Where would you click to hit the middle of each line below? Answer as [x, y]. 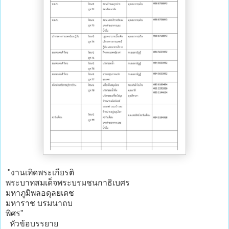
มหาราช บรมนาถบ [39, 203]
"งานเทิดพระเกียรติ [40, 173]
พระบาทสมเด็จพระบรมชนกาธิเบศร [68, 183]
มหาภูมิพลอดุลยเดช [40, 193]
